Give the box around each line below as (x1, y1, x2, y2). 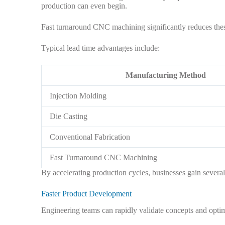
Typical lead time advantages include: (41, 44, 160, 53)
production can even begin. (41, 2, 127, 11)
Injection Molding (50, 91, 106, 100)
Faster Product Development (41, 189, 132, 198)
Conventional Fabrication (50, 133, 130, 142)
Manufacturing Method (126, 71, 206, 80)
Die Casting (50, 112, 87, 121)
